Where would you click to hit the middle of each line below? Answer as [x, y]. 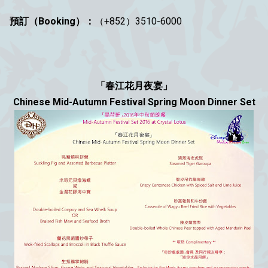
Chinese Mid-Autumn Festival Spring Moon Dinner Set [134, 102]
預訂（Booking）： [52, 21]
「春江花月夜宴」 [134, 86]
